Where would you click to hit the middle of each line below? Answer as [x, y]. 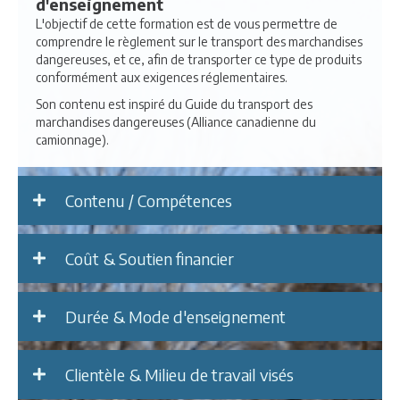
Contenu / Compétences [149, 200]
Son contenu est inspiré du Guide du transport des [174, 104]
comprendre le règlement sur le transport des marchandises [199, 41]
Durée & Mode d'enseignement [175, 316]
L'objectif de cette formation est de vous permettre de [187, 23]
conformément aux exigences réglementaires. [162, 77]
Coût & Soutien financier [150, 258]
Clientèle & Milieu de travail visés [179, 374]
